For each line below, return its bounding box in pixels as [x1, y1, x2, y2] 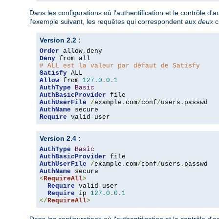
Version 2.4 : [40, 134, 81, 143]
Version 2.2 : [40, 36, 81, 44]
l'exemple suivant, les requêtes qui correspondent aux [29, 18, 198, 26]
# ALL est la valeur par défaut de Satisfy [40, 62, 200, 70]
